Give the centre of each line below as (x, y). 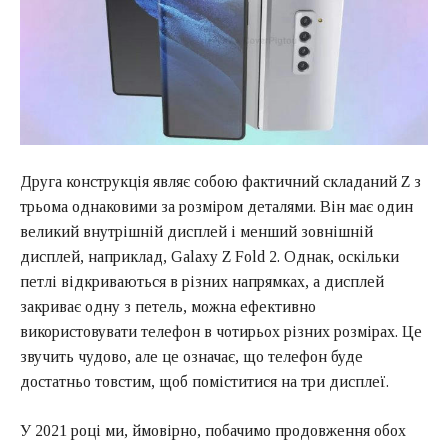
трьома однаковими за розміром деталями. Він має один (216, 207)
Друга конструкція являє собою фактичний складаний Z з (220, 182)
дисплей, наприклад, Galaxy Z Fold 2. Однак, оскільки (209, 257)
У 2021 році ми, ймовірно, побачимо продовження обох (213, 431)
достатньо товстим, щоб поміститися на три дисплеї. (204, 382)
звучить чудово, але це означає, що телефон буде (191, 357)
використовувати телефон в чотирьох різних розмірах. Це (221, 332)
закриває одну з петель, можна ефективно (168, 307)
